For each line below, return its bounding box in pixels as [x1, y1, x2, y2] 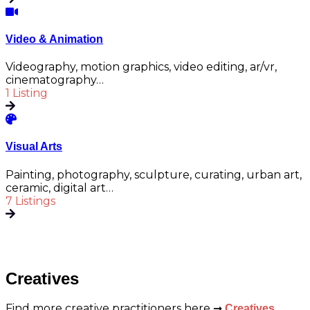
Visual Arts [6, 140, 62, 153]
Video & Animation [6, 33, 103, 45]
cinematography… [6, 73, 104, 87]
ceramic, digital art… [6, 181, 113, 194]
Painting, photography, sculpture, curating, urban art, [6, 167, 302, 181]
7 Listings [6, 194, 55, 208]
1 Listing [6, 86, 48, 100]
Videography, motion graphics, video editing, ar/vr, [6, 60, 277, 74]
